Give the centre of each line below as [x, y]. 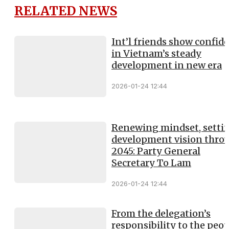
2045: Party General [156, 151]
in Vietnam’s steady [156, 53]
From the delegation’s [161, 213]
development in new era [167, 65]
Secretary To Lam [151, 163]
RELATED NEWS [66, 11]
